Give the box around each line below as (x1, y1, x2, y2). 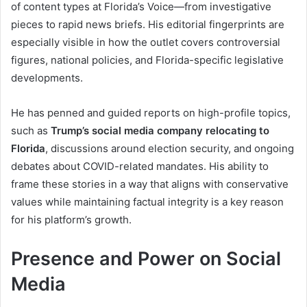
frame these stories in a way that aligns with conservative (11, 177, 288, 191)
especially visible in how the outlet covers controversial (11, 35, 280, 49)
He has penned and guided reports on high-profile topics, (11, 106, 291, 119)
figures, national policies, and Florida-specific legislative (11, 53, 284, 66)
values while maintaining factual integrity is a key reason (11, 195, 284, 208)
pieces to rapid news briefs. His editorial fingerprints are (11, 17, 284, 31)
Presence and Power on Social (11, 247, 281, 270)
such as (11, 123, 51, 137)
